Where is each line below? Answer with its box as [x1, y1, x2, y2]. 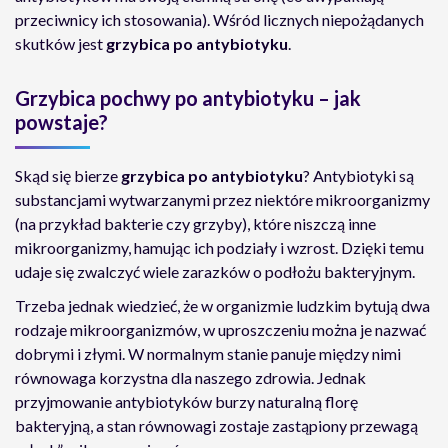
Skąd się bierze [15, 166, 121, 185]
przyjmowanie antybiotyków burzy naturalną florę [15, 392, 358, 411]
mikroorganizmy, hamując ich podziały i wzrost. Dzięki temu [15, 238, 424, 257]
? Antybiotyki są [303, 166, 414, 185]
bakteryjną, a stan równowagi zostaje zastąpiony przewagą [15, 416, 418, 435]
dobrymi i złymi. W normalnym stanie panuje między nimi [15, 344, 401, 363]
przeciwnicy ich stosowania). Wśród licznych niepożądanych [15, 10, 424, 29]
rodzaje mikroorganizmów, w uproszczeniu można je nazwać [15, 320, 426, 339]
